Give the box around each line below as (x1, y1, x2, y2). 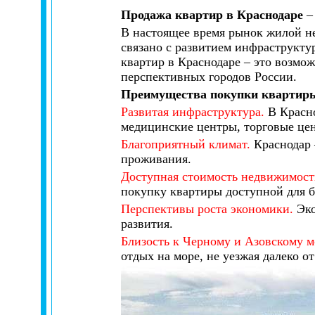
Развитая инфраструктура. (121, 105, 264, 119)
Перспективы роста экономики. (121, 202, 293, 216)
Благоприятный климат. (121, 137, 250, 151)
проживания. (121, 152, 191, 166)
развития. (121, 217, 173, 231)
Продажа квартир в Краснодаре (121, 8, 307, 22)
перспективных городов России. (121, 70, 297, 84)
